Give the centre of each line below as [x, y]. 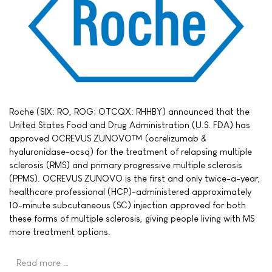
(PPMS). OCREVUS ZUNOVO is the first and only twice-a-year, [135, 178]
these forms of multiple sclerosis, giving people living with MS [132, 219]
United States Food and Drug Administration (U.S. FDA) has [130, 125]
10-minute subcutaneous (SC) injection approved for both [127, 205]
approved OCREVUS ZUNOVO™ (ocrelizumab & [108, 138]
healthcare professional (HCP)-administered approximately [130, 192]
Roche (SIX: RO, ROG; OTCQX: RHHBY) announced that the [129, 112]
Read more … [43, 263]
